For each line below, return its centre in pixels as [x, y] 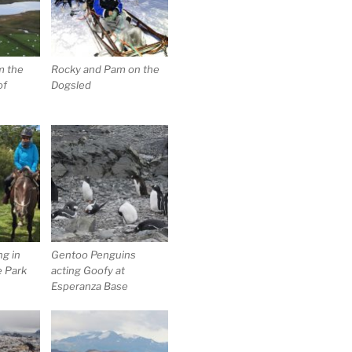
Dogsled [71, 85]
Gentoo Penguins [94, 255]
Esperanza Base [90, 286]
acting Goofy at [88, 271]
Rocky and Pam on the [106, 70]
